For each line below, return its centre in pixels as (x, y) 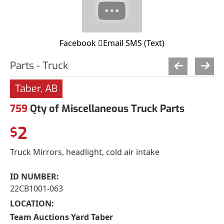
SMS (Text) (145, 43)
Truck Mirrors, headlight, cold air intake (85, 152)
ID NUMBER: (34, 176)
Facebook (78, 43)
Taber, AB (36, 88)
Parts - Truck (39, 65)
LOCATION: (32, 203)
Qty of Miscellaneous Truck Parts (106, 108)
